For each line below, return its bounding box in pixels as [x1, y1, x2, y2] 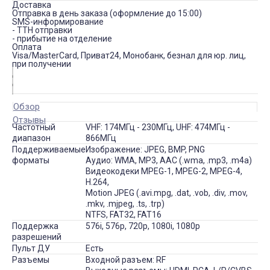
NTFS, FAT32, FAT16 [86, 210, 162, 219]
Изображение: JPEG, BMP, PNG [86, 145, 205, 154]
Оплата [12, 42, 42, 52]
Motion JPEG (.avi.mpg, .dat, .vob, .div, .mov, [86, 188, 248, 198]
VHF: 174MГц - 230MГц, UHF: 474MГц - [86, 122, 230, 132]
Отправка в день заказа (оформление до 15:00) [12, 8, 202, 18]
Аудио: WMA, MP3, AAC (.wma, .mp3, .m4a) [86, 155, 252, 165]
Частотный [12, 122, 55, 132]
